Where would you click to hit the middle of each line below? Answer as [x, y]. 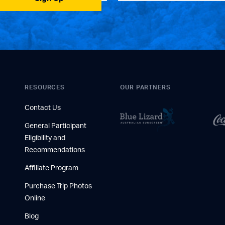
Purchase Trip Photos [58, 186]
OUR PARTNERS [145, 87]
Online [35, 198]
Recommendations [55, 150]
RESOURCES [45, 87]
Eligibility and [45, 138]
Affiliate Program [51, 168]
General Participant [55, 126]
